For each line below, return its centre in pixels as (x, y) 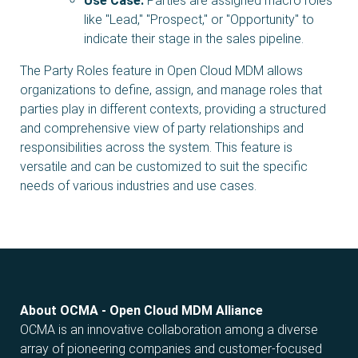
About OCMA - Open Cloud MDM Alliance (141, 310)
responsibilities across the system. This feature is (156, 147)
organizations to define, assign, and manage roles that (171, 89)
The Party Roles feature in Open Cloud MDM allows (161, 70)
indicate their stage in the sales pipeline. (194, 38)
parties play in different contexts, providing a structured (173, 109)
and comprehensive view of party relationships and (162, 128)
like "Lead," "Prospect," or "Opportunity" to (199, 19)
